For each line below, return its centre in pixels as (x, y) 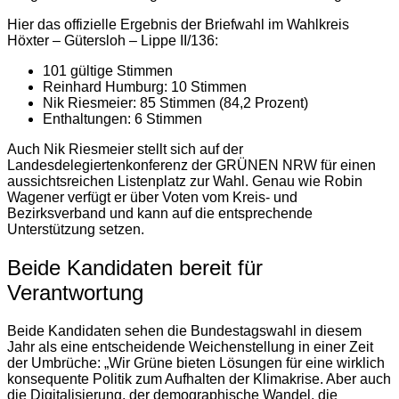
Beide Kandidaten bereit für (135, 268)
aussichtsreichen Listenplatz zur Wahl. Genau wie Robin (185, 182)
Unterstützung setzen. (76, 230)
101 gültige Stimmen (108, 71)
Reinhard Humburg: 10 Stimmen (145, 87)
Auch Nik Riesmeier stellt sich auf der (125, 150)
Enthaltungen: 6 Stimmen (122, 119)
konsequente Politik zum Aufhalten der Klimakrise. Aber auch (199, 379)
